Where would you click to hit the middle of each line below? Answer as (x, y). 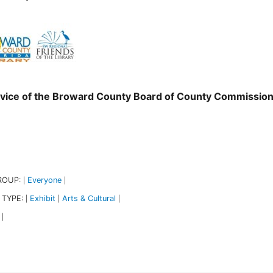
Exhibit (42, 198)
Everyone (44, 180)
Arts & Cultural (89, 198)
